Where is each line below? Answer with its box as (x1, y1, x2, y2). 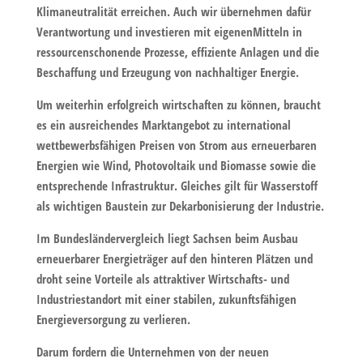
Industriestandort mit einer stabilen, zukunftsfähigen (36, 290, 297, 307)
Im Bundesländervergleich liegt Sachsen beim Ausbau (36, 229, 298, 246)
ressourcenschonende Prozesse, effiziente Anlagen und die (36, 43, 319, 60)
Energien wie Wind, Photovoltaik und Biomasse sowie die (36, 156, 316, 173)
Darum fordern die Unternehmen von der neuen (36, 343, 269, 360)
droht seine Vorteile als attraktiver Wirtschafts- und (36, 270, 289, 287)
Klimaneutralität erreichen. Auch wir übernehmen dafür (36, 2, 311, 19)
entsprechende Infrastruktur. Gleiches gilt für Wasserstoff (36, 177, 318, 194)
